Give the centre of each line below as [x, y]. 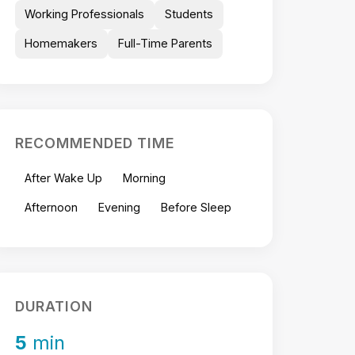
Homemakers [61, 44]
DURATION [53, 307]
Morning [145, 177]
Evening [120, 207]
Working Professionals [85, 14]
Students [189, 14]
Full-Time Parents [166, 44]
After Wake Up [64, 177]
